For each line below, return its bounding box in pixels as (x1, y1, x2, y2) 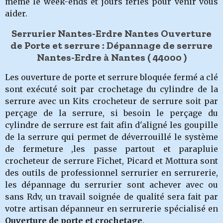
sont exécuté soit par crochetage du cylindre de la (5, 84, 218, 94)
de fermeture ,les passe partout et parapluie (5, 144, 218, 154)
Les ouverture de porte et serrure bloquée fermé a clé (5, 72, 218, 82)
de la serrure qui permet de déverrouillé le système (5, 132, 218, 142)
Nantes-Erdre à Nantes (36, 51, 145, 63)
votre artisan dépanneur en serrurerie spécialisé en (5, 204, 218, 214)
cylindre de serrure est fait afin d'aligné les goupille (5, 120, 218, 130)
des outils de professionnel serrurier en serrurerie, (5, 168, 218, 178)
